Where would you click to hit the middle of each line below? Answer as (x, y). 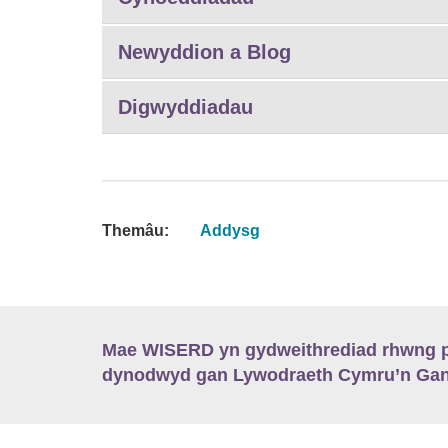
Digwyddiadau (185, 106)
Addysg (229, 230)
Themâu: (135, 230)
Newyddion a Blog (204, 51)
